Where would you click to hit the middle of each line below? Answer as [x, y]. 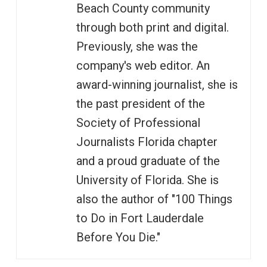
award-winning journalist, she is [157, 84]
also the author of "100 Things [154, 199]
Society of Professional [138, 122]
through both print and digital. [152, 27]
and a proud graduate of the [148, 161]
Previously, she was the [137, 46]
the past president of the [140, 103]
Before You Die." [118, 237]
